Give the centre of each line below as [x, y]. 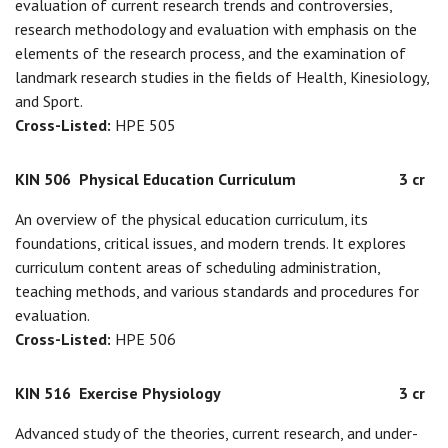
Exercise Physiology [150, 393]
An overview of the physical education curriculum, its [191, 219]
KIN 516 [43, 393]
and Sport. [49, 101]
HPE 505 [145, 125]
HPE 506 [145, 339]
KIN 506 [43, 179]
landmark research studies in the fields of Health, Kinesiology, [222, 77]
